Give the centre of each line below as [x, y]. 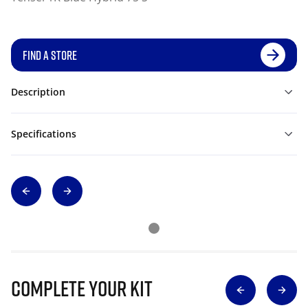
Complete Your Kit [82, 288]
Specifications [44, 134]
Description [38, 92]
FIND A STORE [50, 55]
